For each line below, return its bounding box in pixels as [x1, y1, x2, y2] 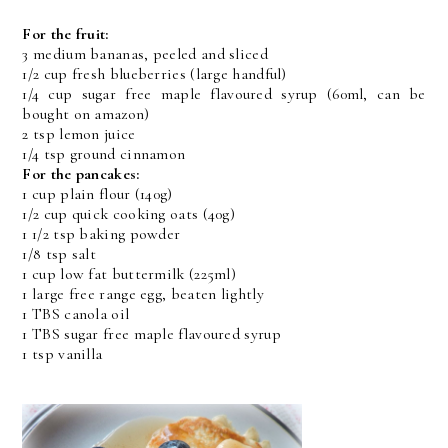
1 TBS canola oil [22, 304, 130, 325]
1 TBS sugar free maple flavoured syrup [22, 324, 281, 345]
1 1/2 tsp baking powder [22, 224, 181, 245]
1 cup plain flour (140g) [22, 184, 173, 205]
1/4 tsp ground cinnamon [22, 144, 186, 165]
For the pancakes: [22, 164, 140, 185]
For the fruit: [22, 24, 109, 45]
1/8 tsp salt [22, 244, 97, 265]
